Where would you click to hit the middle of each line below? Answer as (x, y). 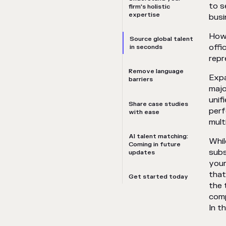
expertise (144, 15)
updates (142, 152)
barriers (141, 79)
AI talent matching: (158, 136)
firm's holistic (149, 7)
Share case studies (158, 104)
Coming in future (155, 144)
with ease (146, 112)
